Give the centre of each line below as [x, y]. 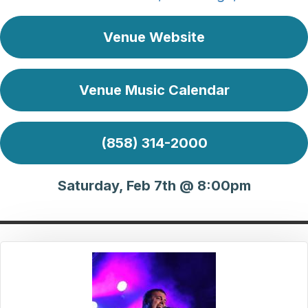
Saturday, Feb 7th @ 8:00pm [154, 186]
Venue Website [154, 37]
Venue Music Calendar [154, 90]
